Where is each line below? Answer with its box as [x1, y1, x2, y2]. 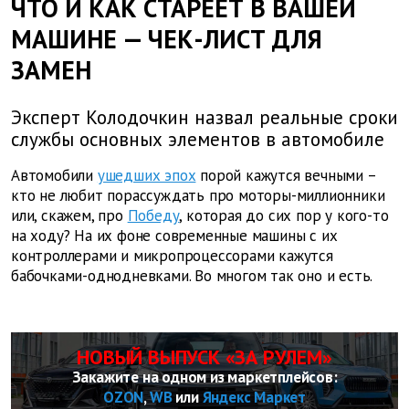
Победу [127, 205, 180, 226]
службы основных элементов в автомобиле [11, 127, 384, 152]
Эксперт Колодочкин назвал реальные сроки [11, 105, 398, 131]
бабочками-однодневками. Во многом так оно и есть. [11, 266, 373, 287]
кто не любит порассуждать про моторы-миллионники [11, 185, 385, 206]
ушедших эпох [97, 165, 196, 186]
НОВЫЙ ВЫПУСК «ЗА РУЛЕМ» [77, 344, 332, 371]
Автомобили [11, 165, 94, 186]
